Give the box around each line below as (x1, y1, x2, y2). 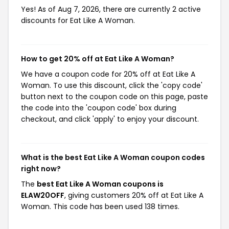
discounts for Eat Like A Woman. (21, 15, 135, 26)
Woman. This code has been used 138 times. (21, 201, 179, 212)
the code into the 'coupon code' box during (21, 103, 176, 113)
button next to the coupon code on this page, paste (21, 91, 208, 102)
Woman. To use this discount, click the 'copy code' (21, 80, 202, 90)
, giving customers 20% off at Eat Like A (64, 190, 203, 200)
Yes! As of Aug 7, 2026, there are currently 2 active (21, 4, 201, 14)
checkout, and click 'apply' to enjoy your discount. (21, 114, 199, 124)
